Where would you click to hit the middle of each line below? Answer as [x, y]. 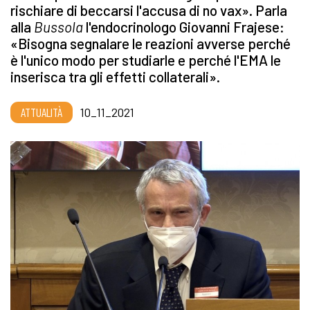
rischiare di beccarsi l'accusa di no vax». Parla [149, 10]
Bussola [60, 27]
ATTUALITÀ [42, 112]
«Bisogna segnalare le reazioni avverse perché [151, 44]
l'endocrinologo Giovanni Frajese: [185, 27]
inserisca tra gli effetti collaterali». [117, 77]
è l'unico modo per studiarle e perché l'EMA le [146, 60]
